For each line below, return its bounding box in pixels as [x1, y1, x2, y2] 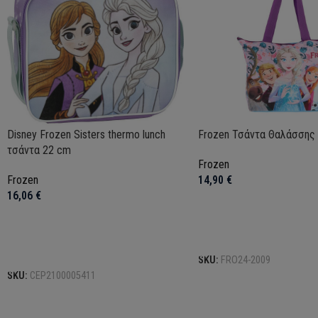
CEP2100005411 [30, 270, 96, 283]
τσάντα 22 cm [7, 143, 71, 158]
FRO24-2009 [220, 254, 270, 267]
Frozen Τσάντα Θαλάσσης [197, 128, 315, 142]
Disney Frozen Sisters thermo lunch [7, 128, 165, 142]
